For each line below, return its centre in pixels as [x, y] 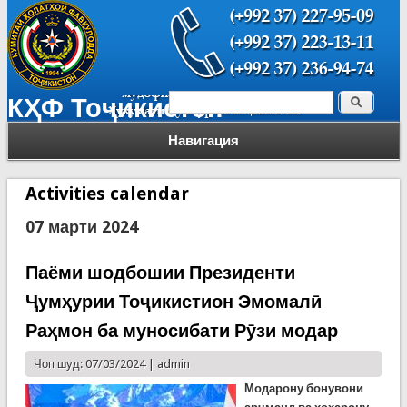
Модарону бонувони [303, 388]
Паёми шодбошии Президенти [160, 273]
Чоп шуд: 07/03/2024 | [95, 364]
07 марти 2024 [81, 227]
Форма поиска [246, 106]
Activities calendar [107, 194]
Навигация [203, 141]
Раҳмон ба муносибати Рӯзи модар [181, 331]
